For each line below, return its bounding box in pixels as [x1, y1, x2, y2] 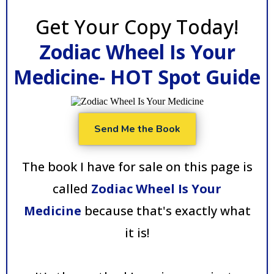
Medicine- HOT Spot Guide [13, 63, 261, 90]
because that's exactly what [81, 202, 251, 219]
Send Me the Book [94, 122, 180, 136]
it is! [125, 224, 149, 241]
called [53, 180, 91, 197]
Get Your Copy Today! [35, 13, 239, 40]
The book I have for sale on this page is [21, 158, 253, 175]
